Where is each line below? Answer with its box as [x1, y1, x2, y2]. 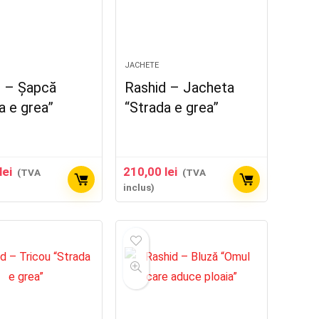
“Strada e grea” [125, 99, 219, 116]
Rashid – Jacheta [125, 79, 235, 96]
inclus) [123, 182, 155, 193]
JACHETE [125, 61, 159, 70]
